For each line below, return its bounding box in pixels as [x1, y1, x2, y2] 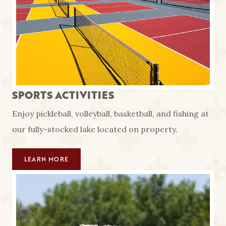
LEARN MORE [24, 155, 69, 164]
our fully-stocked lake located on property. [12, 124, 178, 134]
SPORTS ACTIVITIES [12, 88, 114, 103]
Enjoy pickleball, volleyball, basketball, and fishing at [12, 108, 209, 119]
